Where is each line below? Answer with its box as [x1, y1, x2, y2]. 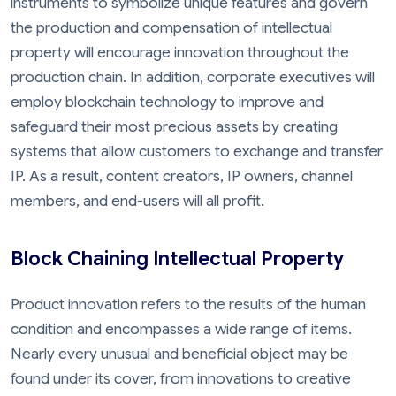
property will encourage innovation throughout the [11, 43, 349, 63]
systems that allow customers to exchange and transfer [11, 142, 383, 162]
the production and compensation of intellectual [11, 19, 332, 38]
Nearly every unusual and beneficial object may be [11, 344, 348, 363]
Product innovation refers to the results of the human [11, 294, 366, 314]
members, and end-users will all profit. [11, 192, 264, 211]
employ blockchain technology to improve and [11, 93, 324, 112]
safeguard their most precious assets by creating [11, 118, 338, 137]
